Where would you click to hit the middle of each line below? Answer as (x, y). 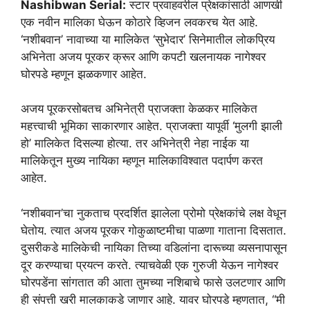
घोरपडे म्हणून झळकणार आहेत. (84, 74)
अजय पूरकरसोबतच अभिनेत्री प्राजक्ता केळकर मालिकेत (139, 109)
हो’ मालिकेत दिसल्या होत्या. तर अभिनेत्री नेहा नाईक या (135, 144)
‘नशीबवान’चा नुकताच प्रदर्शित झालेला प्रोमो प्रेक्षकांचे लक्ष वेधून (154, 213)
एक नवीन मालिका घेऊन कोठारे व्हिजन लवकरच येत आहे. (139, 22)
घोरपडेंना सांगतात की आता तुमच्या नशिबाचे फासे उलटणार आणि (153, 282)
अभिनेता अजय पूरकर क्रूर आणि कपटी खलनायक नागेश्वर (143, 56)
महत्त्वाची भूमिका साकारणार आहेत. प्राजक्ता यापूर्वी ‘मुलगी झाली (152, 126)
